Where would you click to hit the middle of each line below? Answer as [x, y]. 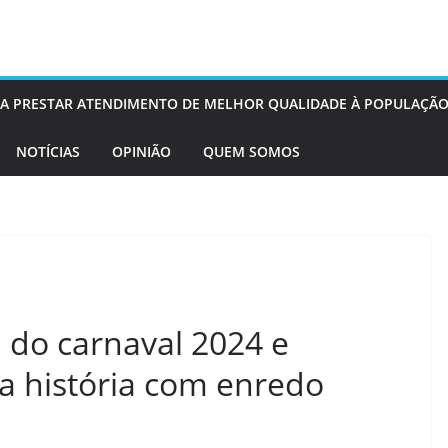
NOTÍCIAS [48, 151]
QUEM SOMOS [251, 151]
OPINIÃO [141, 151]
